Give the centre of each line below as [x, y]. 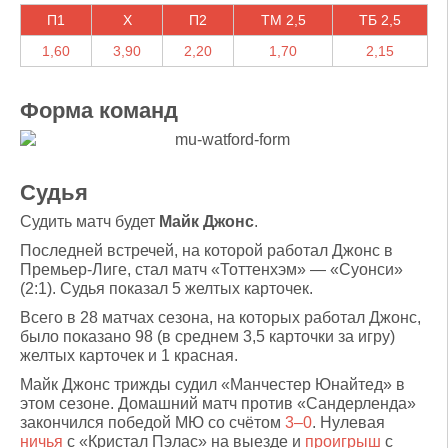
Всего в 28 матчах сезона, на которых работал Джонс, [220, 317]
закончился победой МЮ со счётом [152, 422]
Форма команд [99, 110]
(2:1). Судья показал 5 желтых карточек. [166, 288]
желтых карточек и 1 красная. [129, 355]
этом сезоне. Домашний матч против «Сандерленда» [218, 403]
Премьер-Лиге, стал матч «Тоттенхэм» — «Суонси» [211, 269]
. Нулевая [348, 422]
